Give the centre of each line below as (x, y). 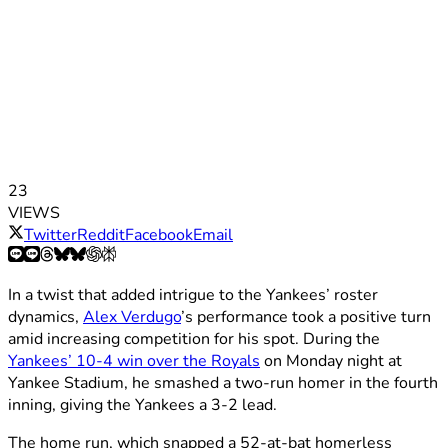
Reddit (101, 234)
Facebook (159, 234)
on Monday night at (331, 360)
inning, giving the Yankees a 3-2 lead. (142, 404)
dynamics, (45, 316)
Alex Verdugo (132, 316)
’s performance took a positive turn (306, 316)
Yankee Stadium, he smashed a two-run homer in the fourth (223, 382)
